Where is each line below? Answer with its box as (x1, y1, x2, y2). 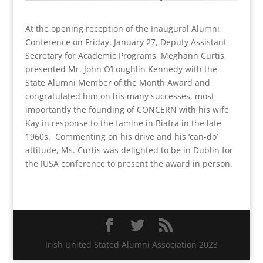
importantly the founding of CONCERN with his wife (25, 104, 229, 116)
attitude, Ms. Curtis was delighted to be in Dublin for (25, 144, 233, 156)
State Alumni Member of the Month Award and (25, 77, 210, 89)
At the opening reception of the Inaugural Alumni (25, 23, 220, 35)
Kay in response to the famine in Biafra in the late (25, 117, 221, 129)
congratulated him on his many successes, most (25, 90, 214, 102)
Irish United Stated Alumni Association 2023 (45, 239, 218, 251)
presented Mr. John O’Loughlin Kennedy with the (25, 63, 217, 75)
